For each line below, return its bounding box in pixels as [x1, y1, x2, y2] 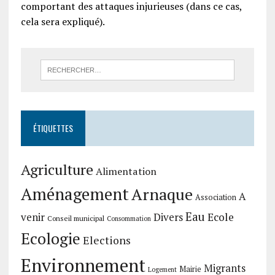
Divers [153, 210, 183, 225]
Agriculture [20, 160, 93, 180]
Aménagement [20, 183, 129, 206]
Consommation [106, 214, 151, 223]
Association [195, 192, 236, 203]
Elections [82, 233, 131, 248]
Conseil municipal [47, 214, 104, 223]
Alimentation [95, 165, 157, 179]
